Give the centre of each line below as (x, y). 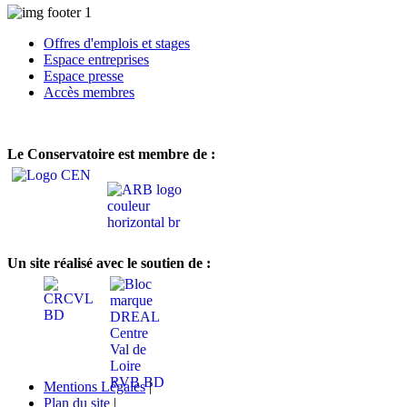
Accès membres (89, 92)
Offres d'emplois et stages (117, 43)
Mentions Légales (94, 386)
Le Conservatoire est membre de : (111, 154)
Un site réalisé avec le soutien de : (109, 263)
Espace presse (84, 75)
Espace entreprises (96, 59)
